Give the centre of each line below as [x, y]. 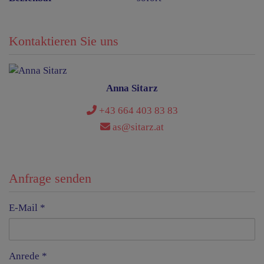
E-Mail [23, 208]
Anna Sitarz [132, 88]
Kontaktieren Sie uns [64, 41]
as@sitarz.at [137, 127]
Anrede [24, 256]
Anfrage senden [50, 179]
